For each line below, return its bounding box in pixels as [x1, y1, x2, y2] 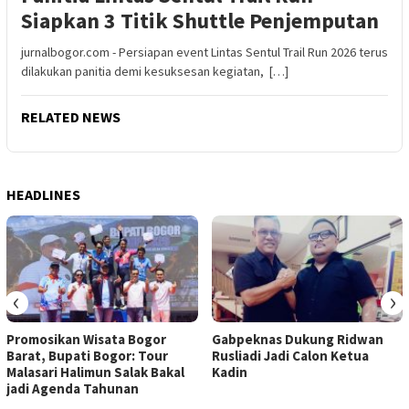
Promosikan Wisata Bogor [6, 330, 166, 349]
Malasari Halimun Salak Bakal [6, 363, 184, 382]
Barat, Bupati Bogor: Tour [6, 347, 168, 365]
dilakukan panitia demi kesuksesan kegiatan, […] [21, 62, 288, 79]
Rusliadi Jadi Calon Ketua [211, 347, 369, 365]
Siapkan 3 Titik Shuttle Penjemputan [21, 5, 379, 35]
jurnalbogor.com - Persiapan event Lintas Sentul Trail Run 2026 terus [21, 43, 388, 60]
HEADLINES [6, 184, 80, 204]
